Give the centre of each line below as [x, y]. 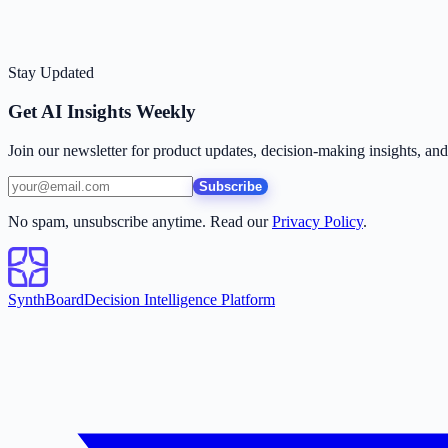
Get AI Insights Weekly [102, 112]
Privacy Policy [317, 221]
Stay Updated [51, 73]
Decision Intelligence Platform [179, 299]
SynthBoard [46, 299]
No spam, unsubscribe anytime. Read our [138, 221]
